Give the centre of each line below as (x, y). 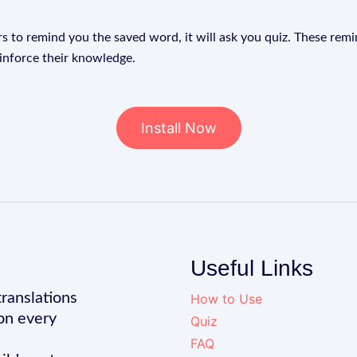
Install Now (178, 128)
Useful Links (252, 268)
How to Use (226, 299)
